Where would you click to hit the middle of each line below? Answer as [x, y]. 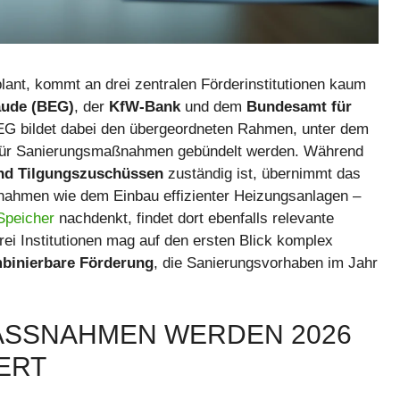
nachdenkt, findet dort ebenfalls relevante [194, 218]
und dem [213, 106]
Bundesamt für [299, 106]
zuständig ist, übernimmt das [262, 173]
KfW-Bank [145, 106]
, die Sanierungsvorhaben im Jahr [266, 262]
